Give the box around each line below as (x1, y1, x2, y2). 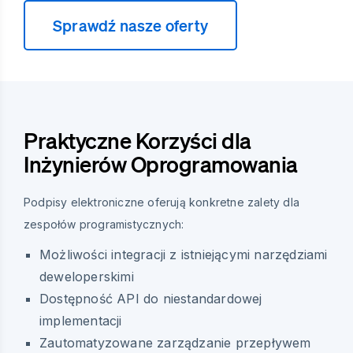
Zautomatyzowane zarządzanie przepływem (39, 335, 311, 351)
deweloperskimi (39, 269, 134, 285)
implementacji (39, 313, 122, 329)
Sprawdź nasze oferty (53, 16, 208, 35)
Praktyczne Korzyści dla (24, 127, 251, 154)
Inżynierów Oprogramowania (24, 150, 298, 178)
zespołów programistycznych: (24, 217, 184, 232)
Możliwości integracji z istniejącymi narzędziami (39, 247, 328, 263)
